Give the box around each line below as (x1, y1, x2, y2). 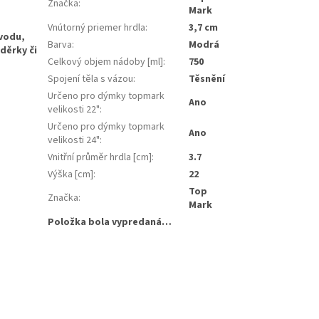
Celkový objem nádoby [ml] (48, 54, 164, 69)
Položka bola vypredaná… (48, 214, 172, 229)
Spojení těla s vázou (48, 71, 134, 86)
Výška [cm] (48, 167, 94, 182)
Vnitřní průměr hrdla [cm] (48, 150, 152, 164)
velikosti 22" (48, 102, 100, 117)
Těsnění (189, 71, 226, 86)
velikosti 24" (48, 132, 100, 147)
